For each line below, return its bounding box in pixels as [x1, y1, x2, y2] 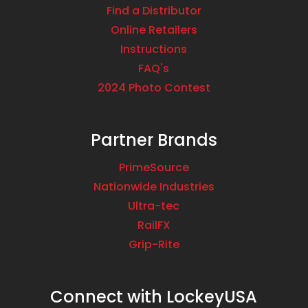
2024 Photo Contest [97, 80, 210, 96]
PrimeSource [118, 159, 189, 176]
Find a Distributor [106, 3, 201, 19]
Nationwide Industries [93, 179, 214, 195]
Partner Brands [90, 129, 217, 152]
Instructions [120, 41, 188, 58]
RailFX [137, 217, 170, 234]
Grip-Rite [128, 236, 179, 253]
